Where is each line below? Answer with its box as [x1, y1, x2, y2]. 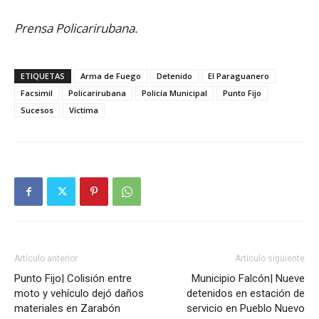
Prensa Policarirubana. [14, 20, 137, 37]
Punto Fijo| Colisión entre [14, 272, 132, 286]
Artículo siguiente [235, 253, 305, 264]
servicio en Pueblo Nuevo [187, 302, 305, 315]
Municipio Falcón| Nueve [192, 272, 305, 286]
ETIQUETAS [21, 70, 65, 82]
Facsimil [21, 88, 53, 99]
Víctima [69, 105, 98, 116]
